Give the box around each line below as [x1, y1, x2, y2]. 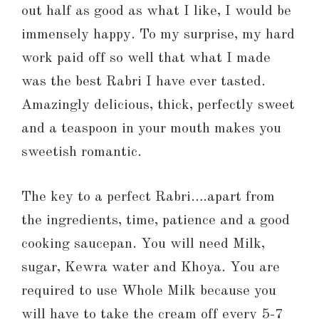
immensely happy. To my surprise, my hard [21, 28, 295, 43]
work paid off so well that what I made [21, 51, 271, 66]
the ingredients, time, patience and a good [21, 214, 290, 229]
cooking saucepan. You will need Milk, [21, 237, 265, 252]
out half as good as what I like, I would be [21, 4, 291, 19]
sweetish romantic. [21, 145, 142, 160]
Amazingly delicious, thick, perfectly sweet [21, 98, 295, 113]
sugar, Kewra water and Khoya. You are [21, 261, 280, 276]
